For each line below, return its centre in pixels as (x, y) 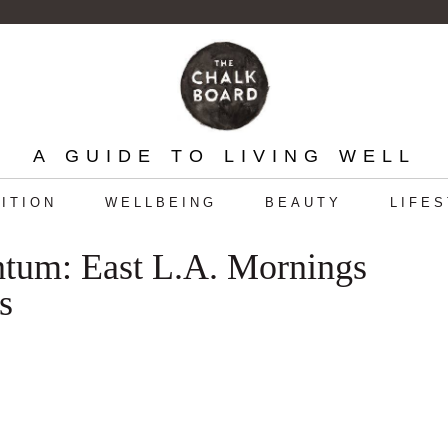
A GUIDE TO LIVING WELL (224, 156)
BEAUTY (303, 202)
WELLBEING (160, 202)
